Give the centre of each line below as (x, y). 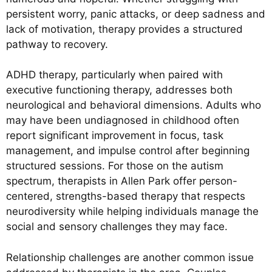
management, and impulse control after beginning (128, 151)
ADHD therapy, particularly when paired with (114, 75)
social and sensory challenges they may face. (117, 227)
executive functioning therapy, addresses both (119, 90)
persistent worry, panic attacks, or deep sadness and (136, 14)
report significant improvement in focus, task (115, 136)
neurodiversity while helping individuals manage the (132, 212)
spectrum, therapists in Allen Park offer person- (122, 181)
